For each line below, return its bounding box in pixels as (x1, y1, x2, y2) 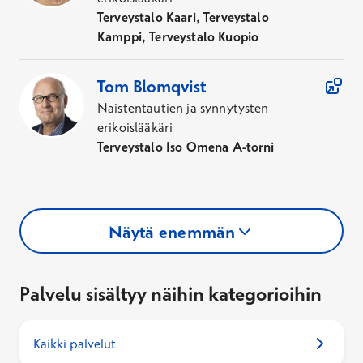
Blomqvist (133, 75, 206, 96)
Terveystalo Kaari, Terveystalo (97, 9, 269, 25)
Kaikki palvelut (33, 335, 116, 352)
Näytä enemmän (108, 221, 236, 242)
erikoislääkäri (97, 119, 173, 135)
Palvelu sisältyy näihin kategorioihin (19, 281, 322, 305)
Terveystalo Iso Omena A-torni (97, 139, 275, 155)
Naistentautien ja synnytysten (97, 100, 269, 116)
